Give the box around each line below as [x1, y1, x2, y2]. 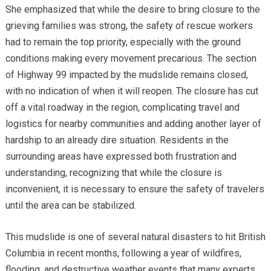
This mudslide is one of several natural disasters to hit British [5, 230, 266, 243]
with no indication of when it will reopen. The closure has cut [5, 85, 258, 97]
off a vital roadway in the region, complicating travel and [5, 101, 240, 113]
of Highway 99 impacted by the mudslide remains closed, [5, 68, 248, 80]
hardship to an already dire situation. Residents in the [5, 134, 229, 146]
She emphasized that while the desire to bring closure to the [5, 3, 260, 15]
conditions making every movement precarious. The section [5, 52, 256, 64]
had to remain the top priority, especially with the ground [5, 36, 241, 48]
